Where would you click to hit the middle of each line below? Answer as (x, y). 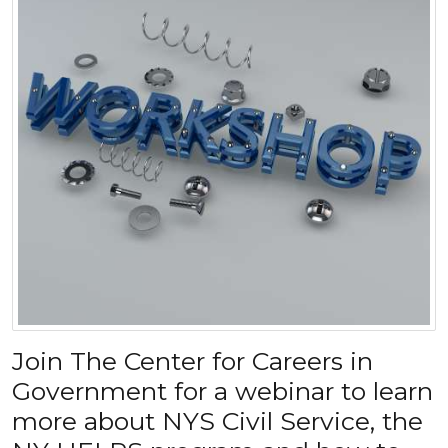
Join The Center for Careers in (192, 360)
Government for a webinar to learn (222, 390)
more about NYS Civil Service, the (217, 420)
